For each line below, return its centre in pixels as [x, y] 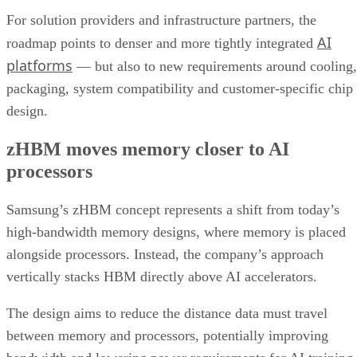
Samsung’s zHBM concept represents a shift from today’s [173, 210]
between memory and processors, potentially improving [167, 336]
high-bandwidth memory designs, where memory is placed [176, 232]
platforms [39, 66]
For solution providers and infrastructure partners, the [161, 20]
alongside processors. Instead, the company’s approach [165, 255]
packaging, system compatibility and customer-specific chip [180, 89]
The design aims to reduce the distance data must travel [167, 314]
